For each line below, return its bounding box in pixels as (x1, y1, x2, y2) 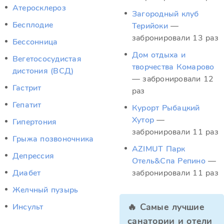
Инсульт (12, 201, 43, 212)
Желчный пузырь (12, 184, 78, 195)
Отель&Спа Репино (132, 155, 205, 166)
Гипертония (12, 116, 57, 127)
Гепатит (12, 99, 41, 110)
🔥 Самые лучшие (127, 201, 204, 213)
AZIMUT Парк (132, 143, 185, 154)
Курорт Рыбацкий (132, 102, 200, 113)
